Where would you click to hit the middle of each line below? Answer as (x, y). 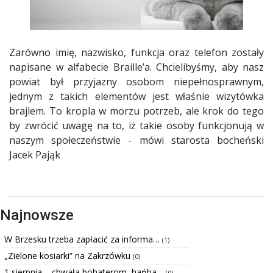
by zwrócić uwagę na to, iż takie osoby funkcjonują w (136, 125)
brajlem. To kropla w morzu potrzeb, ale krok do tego (136, 111)
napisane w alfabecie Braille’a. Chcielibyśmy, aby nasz (136, 67)
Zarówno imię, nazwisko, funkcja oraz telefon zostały (136, 52)
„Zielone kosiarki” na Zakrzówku (69, 255)
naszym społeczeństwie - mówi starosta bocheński (136, 140)
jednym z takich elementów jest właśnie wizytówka (136, 96)
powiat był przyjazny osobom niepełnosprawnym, (136, 81)
